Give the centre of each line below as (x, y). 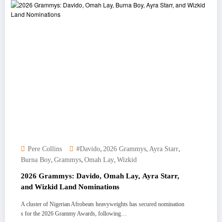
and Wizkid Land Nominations (70, 187)
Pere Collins (45, 149)
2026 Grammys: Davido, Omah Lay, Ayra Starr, (100, 176)
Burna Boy (36, 160)
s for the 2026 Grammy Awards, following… (74, 213)
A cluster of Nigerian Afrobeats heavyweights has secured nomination (103, 204)
